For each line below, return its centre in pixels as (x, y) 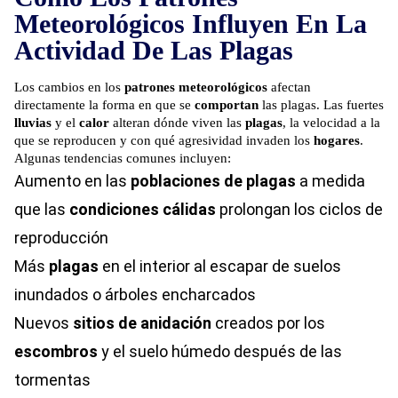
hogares (337, 141)
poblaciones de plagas (213, 181)
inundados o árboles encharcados (135, 295)
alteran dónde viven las (177, 123)
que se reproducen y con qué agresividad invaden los (164, 141)
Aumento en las (72, 181)
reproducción (61, 238)
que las (42, 210)
